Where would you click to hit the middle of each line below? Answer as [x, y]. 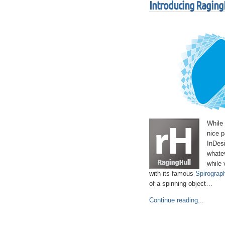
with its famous [172, 173]
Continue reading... [177, 200]
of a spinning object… [181, 183]
